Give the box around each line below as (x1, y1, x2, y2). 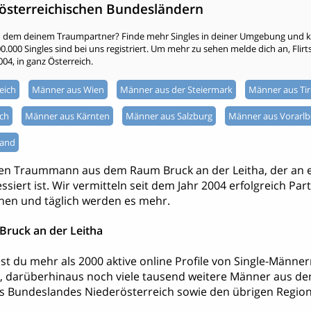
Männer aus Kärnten (25, 110, 110, 123)
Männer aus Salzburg (126, 110, 212, 123)
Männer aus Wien (32, 83, 104, 96)
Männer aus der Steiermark (120, 83, 233, 96)
